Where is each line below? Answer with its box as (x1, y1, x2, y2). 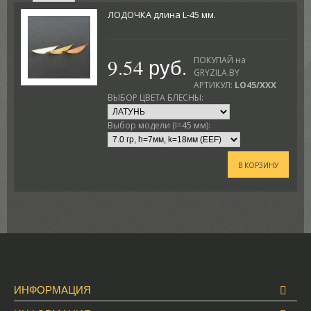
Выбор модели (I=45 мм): (107, 119, 210, 132)
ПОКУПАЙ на (193, 54, 246, 67)
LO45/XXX (234, 79, 276, 92)
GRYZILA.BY (193, 67, 239, 79)
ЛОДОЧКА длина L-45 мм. (107, 8, 216, 22)
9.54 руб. (107, 53, 187, 81)
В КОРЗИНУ (238, 160, 279, 171)
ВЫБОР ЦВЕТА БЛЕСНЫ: (107, 92, 203, 104)
